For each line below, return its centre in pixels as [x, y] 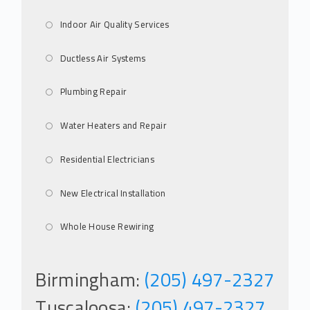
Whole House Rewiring [107, 227]
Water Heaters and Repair [113, 126]
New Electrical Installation [113, 193]
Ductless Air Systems [103, 58]
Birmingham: [90, 280]
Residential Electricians [107, 159]
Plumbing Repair [93, 92]
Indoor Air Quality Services [115, 24]
